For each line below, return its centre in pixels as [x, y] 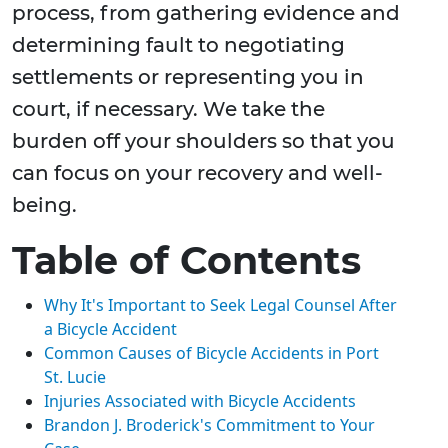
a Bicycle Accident [110, 329]
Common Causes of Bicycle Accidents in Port [211, 353]
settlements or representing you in [188, 77]
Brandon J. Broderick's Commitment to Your [209, 425]
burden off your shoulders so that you [203, 141]
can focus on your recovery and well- [197, 173]
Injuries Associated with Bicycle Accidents [200, 401]
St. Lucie [75, 377]
